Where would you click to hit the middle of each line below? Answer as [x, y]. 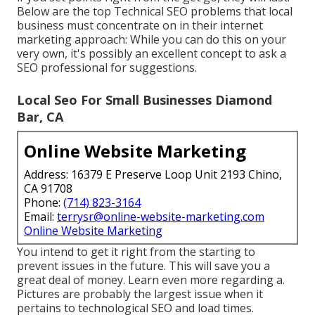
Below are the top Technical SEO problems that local [155, 12]
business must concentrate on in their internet [140, 26]
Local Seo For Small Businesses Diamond [144, 100]
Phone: [44, 203]
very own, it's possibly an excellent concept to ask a [152, 54]
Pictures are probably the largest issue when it [140, 294]
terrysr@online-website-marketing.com [161, 217]
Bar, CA [40, 117]
